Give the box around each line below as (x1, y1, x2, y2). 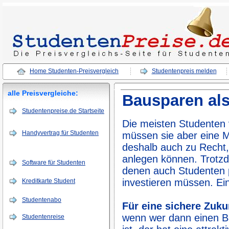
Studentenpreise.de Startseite (22, 107, 104, 114)
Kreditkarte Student (22, 177, 75, 185)
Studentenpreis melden (151, 67, 217, 75)
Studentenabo (22, 196, 61, 203)
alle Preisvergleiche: (8, 89, 78, 97)
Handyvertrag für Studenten (22, 129, 99, 136)
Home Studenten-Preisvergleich (30, 67, 119, 75)
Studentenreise (22, 213, 64, 220)
